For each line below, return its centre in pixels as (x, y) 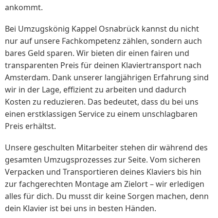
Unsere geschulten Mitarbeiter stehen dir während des (106, 147)
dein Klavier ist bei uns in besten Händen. (81, 208)
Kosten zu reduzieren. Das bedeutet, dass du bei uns (102, 101)
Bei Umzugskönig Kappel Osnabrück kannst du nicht (102, 28)
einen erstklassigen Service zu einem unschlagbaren (101, 114)
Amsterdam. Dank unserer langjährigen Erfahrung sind (107, 77)
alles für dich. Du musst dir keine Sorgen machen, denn (107, 196)
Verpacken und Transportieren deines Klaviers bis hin (103, 172)
